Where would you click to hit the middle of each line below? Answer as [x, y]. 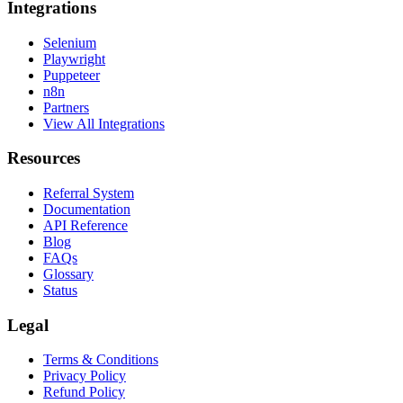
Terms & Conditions [101, 360]
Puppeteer [72, 75]
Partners [66, 107]
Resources [44, 158]
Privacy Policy [85, 376]
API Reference [85, 226]
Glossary [68, 274]
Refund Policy [84, 392]
